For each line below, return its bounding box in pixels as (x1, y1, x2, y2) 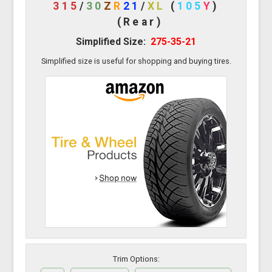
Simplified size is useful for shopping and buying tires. (41, 56, 231, 66)
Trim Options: (112, 254, 160, 263)
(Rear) (117, 16, 163, 29)
